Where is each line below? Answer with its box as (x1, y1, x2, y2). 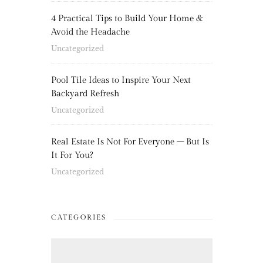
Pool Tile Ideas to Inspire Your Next (50, 75, 191, 86)
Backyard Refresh (50, 89, 119, 99)
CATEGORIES (50, 213, 106, 222)
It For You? (50, 150, 93, 161)
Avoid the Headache (50, 27, 130, 38)
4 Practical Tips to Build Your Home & (50, 14, 203, 24)
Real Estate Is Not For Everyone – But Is (50, 137, 209, 147)
